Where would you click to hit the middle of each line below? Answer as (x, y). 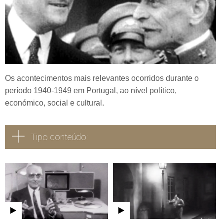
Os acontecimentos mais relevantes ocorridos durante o (102, 78)
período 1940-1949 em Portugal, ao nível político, (91, 91)
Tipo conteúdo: (59, 137)
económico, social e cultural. (55, 103)
